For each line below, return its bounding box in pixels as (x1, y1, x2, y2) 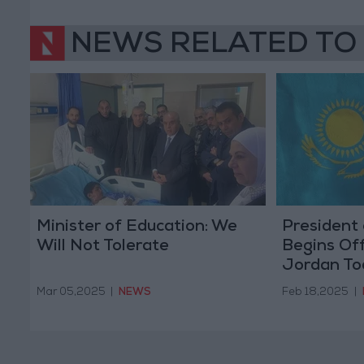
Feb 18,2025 (282, 288, 349, 299)
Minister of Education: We (36, 219, 237, 236)
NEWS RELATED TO (71, 31, 357, 61)
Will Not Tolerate (36, 238, 169, 255)
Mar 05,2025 (36, 288, 106, 299)
